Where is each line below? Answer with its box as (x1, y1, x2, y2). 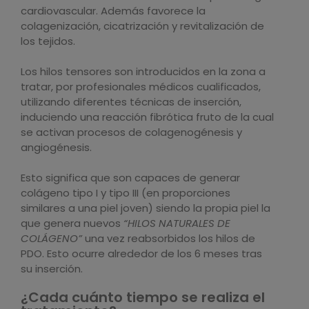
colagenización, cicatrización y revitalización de (21, 19, 264, 33)
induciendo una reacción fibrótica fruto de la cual (21, 110, 274, 124)
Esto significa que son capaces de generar (21, 170, 240, 185)
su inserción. (21, 261, 83, 276)
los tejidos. (21, 34, 75, 48)
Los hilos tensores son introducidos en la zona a (21, 64, 266, 79)
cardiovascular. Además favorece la (21, 3, 206, 18)
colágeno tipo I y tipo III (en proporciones (21, 186, 230, 200)
